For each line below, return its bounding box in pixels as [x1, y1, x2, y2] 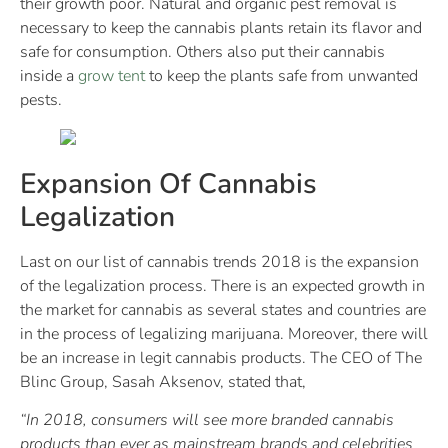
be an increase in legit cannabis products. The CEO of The [20, 346, 422, 369]
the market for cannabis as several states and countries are [20, 298, 426, 321]
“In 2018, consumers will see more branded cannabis [20, 409, 394, 432]
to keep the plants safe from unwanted [145, 64, 418, 87]
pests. [20, 88, 62, 111]
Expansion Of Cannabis [20, 164, 317, 203]
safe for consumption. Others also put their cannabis [20, 40, 385, 63]
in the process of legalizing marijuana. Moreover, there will [20, 322, 428, 345]
